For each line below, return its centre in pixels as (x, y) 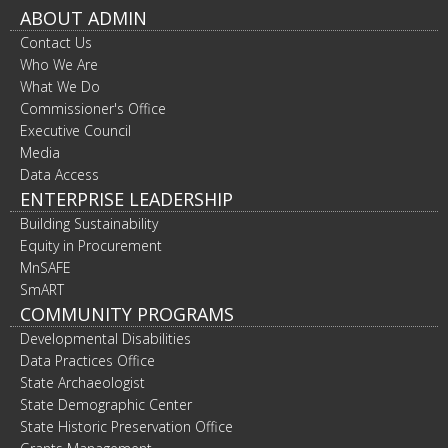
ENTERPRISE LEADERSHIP (126, 199)
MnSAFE (45, 267)
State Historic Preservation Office (126, 426)
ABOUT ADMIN (83, 18)
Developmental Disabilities (105, 338)
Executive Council (75, 130)
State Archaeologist (82, 382)
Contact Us (56, 42)
